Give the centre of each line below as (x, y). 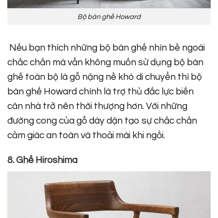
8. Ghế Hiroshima (42, 160)
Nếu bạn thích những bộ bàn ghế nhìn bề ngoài (106, 48)
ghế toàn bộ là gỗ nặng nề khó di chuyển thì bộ (105, 77)
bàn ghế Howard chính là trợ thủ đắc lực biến (100, 92)
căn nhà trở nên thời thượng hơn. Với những (97, 106)
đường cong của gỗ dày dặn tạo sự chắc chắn (102, 121)
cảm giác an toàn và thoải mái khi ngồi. (86, 136)
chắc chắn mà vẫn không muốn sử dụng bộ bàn (105, 63)
